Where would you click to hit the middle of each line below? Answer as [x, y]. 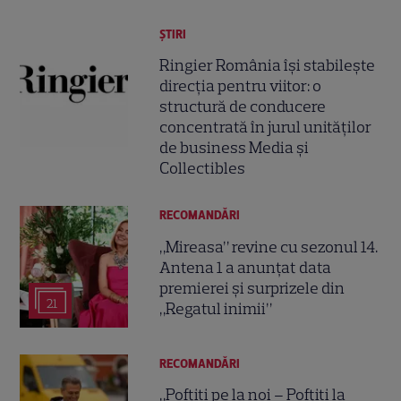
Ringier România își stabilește [268, 66]
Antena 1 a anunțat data [246, 267]
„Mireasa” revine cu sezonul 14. [269, 247]
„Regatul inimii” [216, 308]
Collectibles [203, 169]
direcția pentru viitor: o [241, 86]
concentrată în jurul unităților [266, 128]
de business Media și [235, 148]
